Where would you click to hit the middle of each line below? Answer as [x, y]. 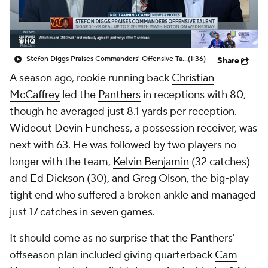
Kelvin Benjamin [151, 162]
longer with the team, [61, 162]
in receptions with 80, [193, 95]
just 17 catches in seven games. [82, 212]
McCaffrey [35, 95]
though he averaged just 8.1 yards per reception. [123, 112]
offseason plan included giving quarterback [112, 255]
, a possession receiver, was [194, 128]
